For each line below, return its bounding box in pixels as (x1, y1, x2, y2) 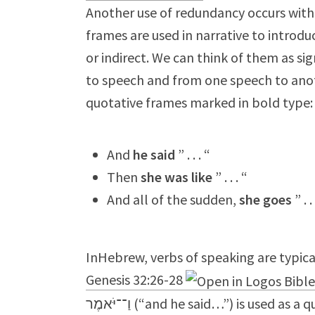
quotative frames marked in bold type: (86, 94, 313, 111)
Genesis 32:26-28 (86, 271, 183, 288)
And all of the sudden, (107, 191, 239, 208)
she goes (239, 191, 292, 208)
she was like (141, 168, 212, 186)
